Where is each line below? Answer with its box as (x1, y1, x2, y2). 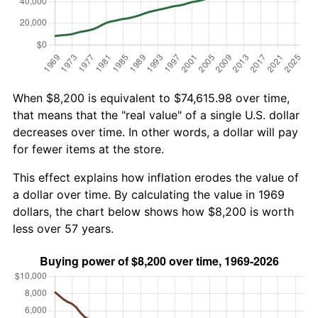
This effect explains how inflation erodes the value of (13, 170, 299, 185)
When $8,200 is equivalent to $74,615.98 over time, (13, 90, 290, 105)
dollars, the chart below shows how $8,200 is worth (13, 204, 294, 219)
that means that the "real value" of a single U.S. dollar (13, 107, 300, 122)
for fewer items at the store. (13, 141, 164, 156)
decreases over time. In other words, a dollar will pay (13, 124, 298, 139)
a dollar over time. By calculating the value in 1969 (13, 187, 285, 202)
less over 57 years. (13, 221, 114, 236)
